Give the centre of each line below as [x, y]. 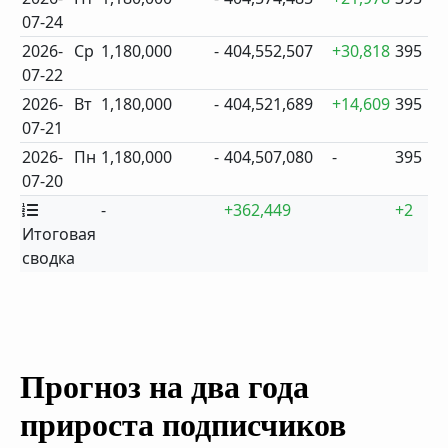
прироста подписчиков [183, 425]
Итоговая [59, 234]
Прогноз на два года [164, 387]
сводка [49, 258]
